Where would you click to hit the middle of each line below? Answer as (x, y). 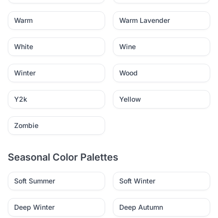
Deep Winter (34, 207)
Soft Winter (137, 181)
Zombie (26, 125)
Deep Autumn (141, 207)
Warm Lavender (145, 20)
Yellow (130, 99)
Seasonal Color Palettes (63, 157)
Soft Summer (35, 181)
